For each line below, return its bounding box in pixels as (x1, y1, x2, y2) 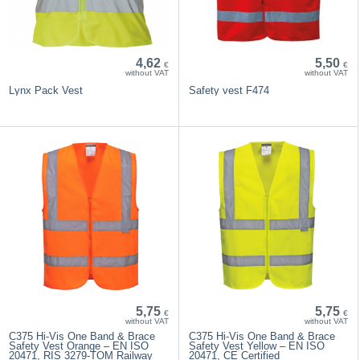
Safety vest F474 (188, 84, 269, 96)
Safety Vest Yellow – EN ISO (188, 339, 325, 352)
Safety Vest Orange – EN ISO (9, 339, 149, 352)
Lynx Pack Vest (9, 84, 84, 96)
